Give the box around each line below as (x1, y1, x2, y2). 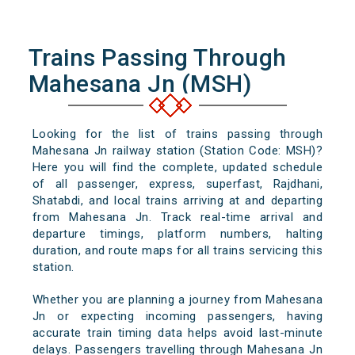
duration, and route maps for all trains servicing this (32, 243, 323, 258)
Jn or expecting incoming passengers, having (32, 309, 323, 324)
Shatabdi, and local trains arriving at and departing (32, 193, 323, 208)
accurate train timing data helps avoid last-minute (32, 326, 323, 341)
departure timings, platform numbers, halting (32, 227, 323, 242)
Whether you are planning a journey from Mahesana (32, 292, 323, 307)
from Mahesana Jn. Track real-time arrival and (32, 210, 323, 225)
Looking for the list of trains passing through (32, 127, 323, 142)
